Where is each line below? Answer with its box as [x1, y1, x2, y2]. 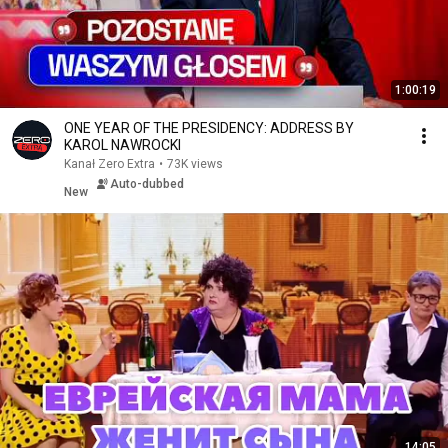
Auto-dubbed [110, 177, 184, 191]
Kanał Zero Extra [64, 157, 155, 171]
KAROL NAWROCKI [64, 137, 181, 153]
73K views [167, 157, 223, 171]
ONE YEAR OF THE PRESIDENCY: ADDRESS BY [64, 120, 354, 136]
